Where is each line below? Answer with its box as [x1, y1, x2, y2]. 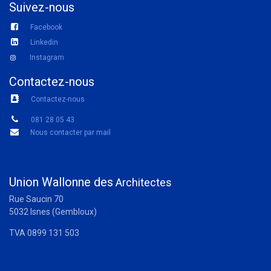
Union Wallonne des [9, 175, 113, 189]
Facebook [30, 23, 62, 31]
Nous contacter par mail [30, 128, 111, 137]
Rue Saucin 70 [9, 194, 67, 204]
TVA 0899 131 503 [9, 228, 79, 238]
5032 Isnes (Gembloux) [9, 207, 99, 217]
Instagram [29, 53, 64, 62]
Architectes [113, 176, 172, 189]
